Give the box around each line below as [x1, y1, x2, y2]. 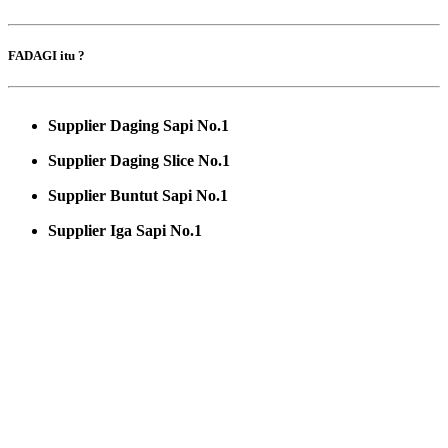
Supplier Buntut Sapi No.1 [48, 187, 228, 205]
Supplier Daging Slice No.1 [48, 152, 230, 170]
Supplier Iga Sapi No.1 [48, 222, 202, 240]
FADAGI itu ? [8, 48, 85, 64]
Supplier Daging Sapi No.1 [48, 117, 229, 135]
